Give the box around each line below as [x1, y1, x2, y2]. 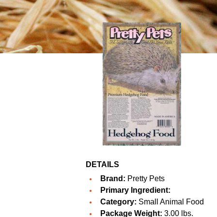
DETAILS [86, 160, 119, 169]
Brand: [100, 174, 125, 183]
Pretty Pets [127, 174, 165, 183]
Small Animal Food [137, 198, 204, 206]
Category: [100, 198, 137, 206]
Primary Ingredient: [100, 186, 170, 195]
